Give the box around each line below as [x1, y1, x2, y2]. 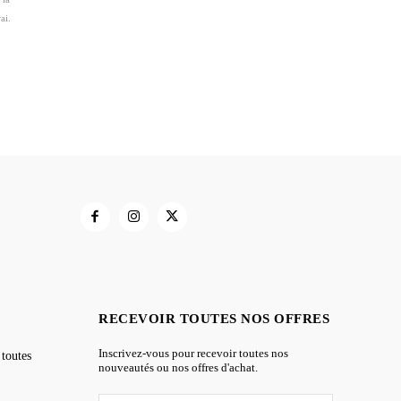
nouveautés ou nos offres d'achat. [98, 361, 258, 375]
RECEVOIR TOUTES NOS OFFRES [98, 311, 329, 327]
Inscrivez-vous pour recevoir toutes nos [98, 346, 288, 361]
